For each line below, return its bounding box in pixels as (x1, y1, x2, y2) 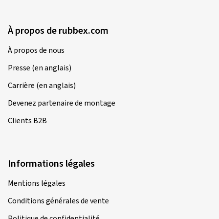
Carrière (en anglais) (8, 80, 76, 91)
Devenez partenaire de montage (8, 98, 115, 109)
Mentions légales (8, 178, 66, 189)
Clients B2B (8, 115, 47, 126)
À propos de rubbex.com (8, 24, 109, 38)
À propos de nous (8, 45, 65, 56)
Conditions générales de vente (8, 196, 109, 206)
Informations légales (8, 157, 95, 171)
